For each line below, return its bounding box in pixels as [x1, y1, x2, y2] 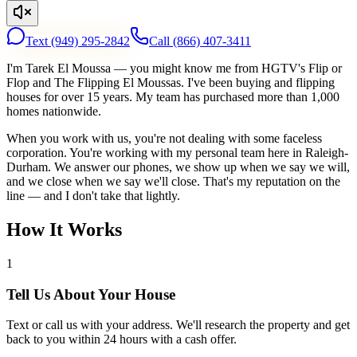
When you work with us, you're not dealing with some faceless [6, 131, 322, 146]
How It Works [6, 218, 122, 240]
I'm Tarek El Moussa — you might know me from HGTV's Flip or [6, 61, 342, 76]
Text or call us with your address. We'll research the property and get [6, 318, 350, 332]
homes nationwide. [6, 104, 101, 119]
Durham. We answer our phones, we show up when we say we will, [6, 160, 350, 175]
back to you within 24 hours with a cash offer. [6, 332, 237, 347]
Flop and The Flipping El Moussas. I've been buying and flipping [6, 76, 335, 90]
